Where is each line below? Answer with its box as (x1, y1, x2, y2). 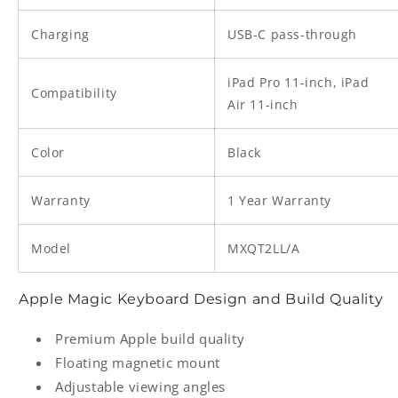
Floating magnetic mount (55, 354, 220, 372)
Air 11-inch (227, 96, 298, 114)
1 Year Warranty (227, 192, 331, 210)
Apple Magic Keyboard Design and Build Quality (19, 291, 384, 308)
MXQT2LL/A (227, 240, 300, 258)
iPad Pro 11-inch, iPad (227, 74, 370, 92)
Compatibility (31, 84, 117, 102)
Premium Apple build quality (55, 330, 245, 348)
